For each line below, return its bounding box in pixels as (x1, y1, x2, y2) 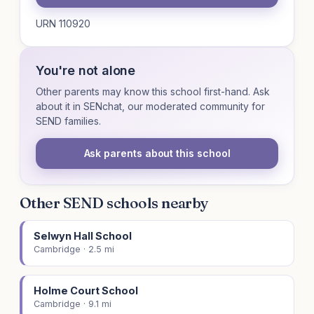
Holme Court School (34, 285, 138, 297)
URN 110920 (36, 18, 90, 30)
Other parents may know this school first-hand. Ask (36, 86, 270, 98)
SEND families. (36, 115, 101, 128)
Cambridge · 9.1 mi (34, 299, 111, 310)
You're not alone (36, 63, 136, 78)
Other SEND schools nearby (20, 193, 209, 212)
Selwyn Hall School (34, 230, 132, 243)
